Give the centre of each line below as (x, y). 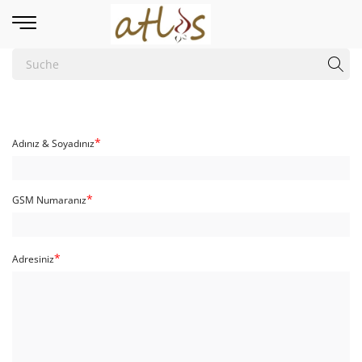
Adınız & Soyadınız (53, 143)
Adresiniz (33, 259)
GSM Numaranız (49, 200)
